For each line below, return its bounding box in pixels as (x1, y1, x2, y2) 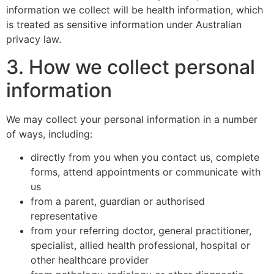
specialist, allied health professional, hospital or (31, 239, 250, 252)
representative (31, 210, 97, 223)
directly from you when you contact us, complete (31, 151, 259, 164)
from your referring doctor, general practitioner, (31, 224, 251, 237)
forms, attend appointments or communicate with (31, 166, 261, 179)
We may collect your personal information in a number (6, 113, 257, 125)
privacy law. (6, 33, 61, 46)
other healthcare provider (31, 254, 149, 267)
